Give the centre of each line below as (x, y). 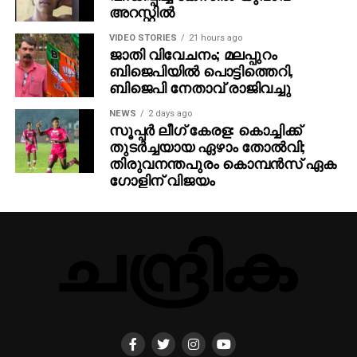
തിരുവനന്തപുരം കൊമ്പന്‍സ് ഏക (222, 162)
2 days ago (170, 113)
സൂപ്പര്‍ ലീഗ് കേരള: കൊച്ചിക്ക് (205, 129)
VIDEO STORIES (143, 37)
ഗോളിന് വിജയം (162, 179)
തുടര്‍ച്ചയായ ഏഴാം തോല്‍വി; (207, 145)
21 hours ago (215, 37)
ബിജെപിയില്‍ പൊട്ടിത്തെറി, (201, 70)
